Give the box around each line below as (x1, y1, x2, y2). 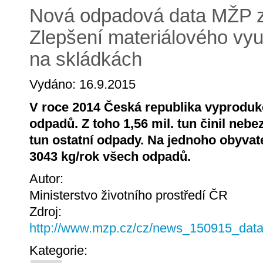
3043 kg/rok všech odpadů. (29, 149, 191, 164)
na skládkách (29, 48, 142, 70)
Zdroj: (29, 204, 65, 219)
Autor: (29, 171, 67, 186)
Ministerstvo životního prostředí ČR (29, 187, 228, 203)
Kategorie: (29, 243, 91, 258)
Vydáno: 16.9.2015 (29, 77, 136, 92)
